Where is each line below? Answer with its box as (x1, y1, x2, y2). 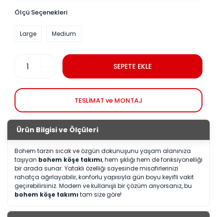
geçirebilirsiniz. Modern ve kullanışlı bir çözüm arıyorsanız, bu (15, 182, 192, 190)
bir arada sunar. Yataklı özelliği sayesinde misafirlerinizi (15, 164, 178, 173)
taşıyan (15, 155, 38, 164)
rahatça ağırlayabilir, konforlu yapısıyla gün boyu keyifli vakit (15, 173, 194, 182)
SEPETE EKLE (113, 61, 152, 71)
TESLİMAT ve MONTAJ (75, 95, 142, 105)
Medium (52, 30, 76, 38)
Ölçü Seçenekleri (15, 8, 67, 17)
